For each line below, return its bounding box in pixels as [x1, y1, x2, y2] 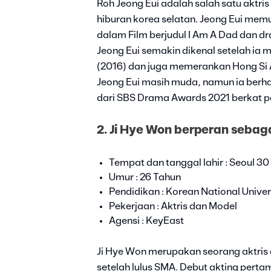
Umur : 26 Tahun [109, 172, 181, 183]
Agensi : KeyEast [109, 216, 184, 226]
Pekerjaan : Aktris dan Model [109, 201, 237, 212]
